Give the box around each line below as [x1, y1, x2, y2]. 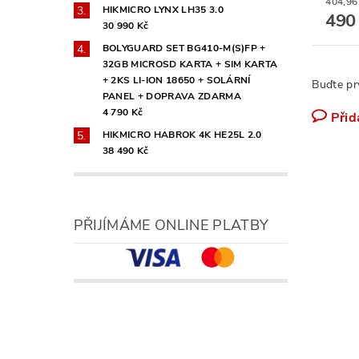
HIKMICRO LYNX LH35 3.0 [102, 2, 224, 16]
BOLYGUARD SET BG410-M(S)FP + [102, 41, 266, 54]
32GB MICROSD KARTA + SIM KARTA [102, 57, 278, 71]
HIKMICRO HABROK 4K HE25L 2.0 [102, 127, 262, 141]
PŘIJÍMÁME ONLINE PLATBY [73, 215, 269, 235]
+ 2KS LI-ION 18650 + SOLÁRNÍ [102, 73, 251, 87]
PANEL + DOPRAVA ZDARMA [102, 89, 241, 103]
